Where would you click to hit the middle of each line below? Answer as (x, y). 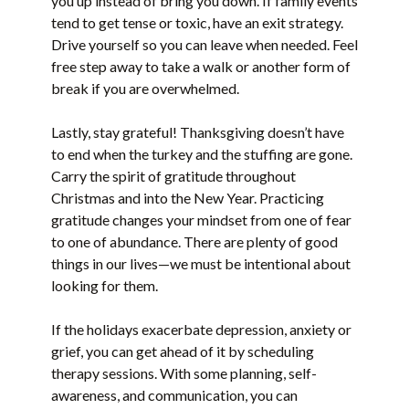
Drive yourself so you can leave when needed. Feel (204, 45)
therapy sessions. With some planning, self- (184, 373)
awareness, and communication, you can (174, 395)
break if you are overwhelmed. (145, 89)
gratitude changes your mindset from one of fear (201, 220)
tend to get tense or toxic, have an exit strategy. (197, 23)
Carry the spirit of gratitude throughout (173, 176)
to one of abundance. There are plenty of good (194, 242)
